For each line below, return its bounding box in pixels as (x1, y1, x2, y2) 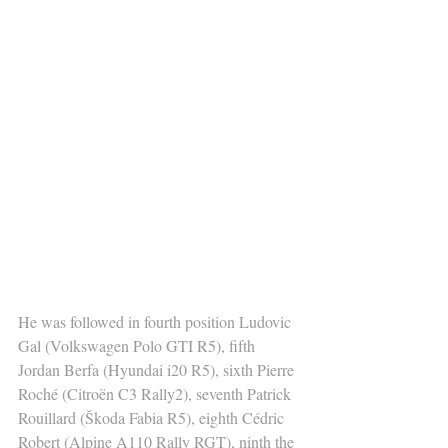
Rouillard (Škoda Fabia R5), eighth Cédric (18, 406, 288, 428)
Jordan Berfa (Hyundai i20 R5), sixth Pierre (18, 358, 298, 380)
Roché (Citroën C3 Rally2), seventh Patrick (18, 382, 295, 404)
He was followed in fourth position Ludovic (18, 310, 295, 332)
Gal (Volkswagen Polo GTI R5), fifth (18, 334, 259, 356)
